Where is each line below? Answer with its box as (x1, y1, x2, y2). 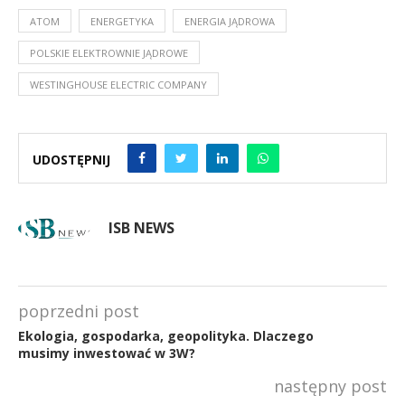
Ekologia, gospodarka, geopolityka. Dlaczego (18, 326, 314, 344)
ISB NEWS (108, 217, 174, 238)
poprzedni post (18, 299, 139, 322)
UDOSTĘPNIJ (33, 151, 110, 168)
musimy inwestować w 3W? (18, 344, 195, 362)
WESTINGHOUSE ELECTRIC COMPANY (30, 77, 207, 91)
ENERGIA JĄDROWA (184, 14, 275, 28)
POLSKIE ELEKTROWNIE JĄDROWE (30, 45, 188, 60)
